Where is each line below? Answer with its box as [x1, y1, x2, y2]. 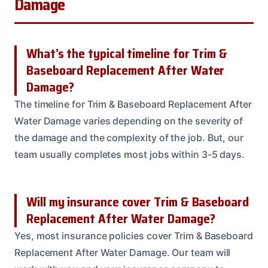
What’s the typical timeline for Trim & [26, 44, 227, 64]
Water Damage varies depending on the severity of [14, 115, 243, 127]
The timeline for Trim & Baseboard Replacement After [14, 98, 252, 111]
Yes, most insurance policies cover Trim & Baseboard [14, 230, 253, 242]
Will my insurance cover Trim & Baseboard [26, 192, 249, 212]
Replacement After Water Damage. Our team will [14, 246, 231, 259]
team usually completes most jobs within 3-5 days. [14, 148, 245, 161]
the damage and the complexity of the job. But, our [14, 132, 244, 144]
